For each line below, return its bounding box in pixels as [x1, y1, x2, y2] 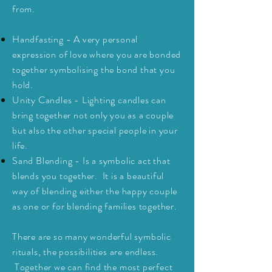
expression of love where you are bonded [12, 47, 182, 61]
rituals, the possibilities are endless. [12, 245, 159, 259]
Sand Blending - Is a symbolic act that [12, 154, 171, 168]
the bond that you [98, 63, 175, 76]
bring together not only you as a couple [12, 108, 174, 122]
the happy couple [103, 184, 178, 198]
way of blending [12, 184, 80, 198]
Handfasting [12, 32, 64, 46]
